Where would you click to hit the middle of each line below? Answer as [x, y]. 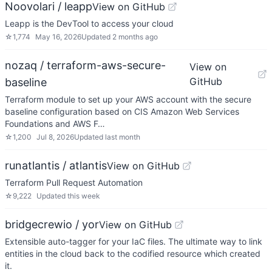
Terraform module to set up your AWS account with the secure [128, 99]
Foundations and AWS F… [55, 124]
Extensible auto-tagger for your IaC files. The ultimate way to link [134, 241]
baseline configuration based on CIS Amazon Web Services [122, 111]
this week [84, 196]
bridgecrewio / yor [52, 224]
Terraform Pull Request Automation [74, 182]
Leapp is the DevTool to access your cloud [89, 23]
